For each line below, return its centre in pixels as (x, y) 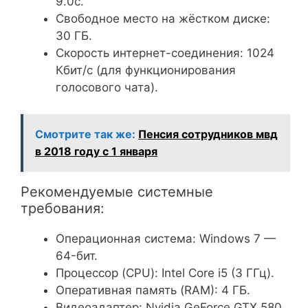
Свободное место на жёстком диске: (163, 19)
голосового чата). (107, 88)
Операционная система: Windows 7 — (166, 238)
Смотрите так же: (85, 134)
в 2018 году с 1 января (96, 151)
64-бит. (77, 255)
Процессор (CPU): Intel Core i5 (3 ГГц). (165, 273)
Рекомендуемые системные (117, 191)
